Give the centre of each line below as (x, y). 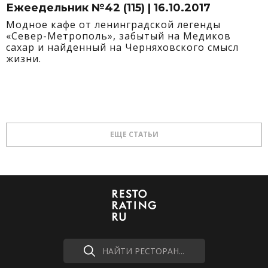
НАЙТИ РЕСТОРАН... (143, 251)
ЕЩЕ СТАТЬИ (134, 134)
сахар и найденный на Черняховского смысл (122, 47)
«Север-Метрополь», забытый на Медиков (118, 36)
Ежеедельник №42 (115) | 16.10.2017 (108, 8)
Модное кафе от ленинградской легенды (113, 25)
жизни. (24, 59)
